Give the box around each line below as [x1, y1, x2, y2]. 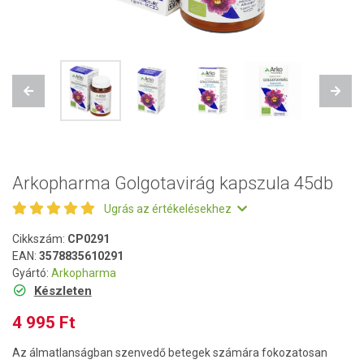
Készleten [33, 284, 92, 298]
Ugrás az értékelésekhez [104, 202, 234, 215]
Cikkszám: [12, 232, 67, 245]
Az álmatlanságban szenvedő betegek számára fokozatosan [12, 346, 327, 359]
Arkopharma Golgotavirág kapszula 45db [12, 173, 333, 193]
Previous [27, 91, 72, 104]
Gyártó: [12, 266, 51, 279]
